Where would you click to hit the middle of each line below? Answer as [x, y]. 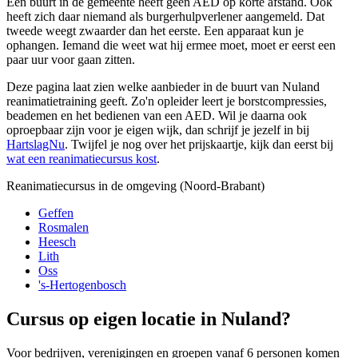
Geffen [56, 213]
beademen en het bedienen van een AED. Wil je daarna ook [157, 115]
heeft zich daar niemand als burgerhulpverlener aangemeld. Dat [165, 16]
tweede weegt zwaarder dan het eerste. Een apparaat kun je [155, 30]
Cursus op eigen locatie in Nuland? [149, 318]
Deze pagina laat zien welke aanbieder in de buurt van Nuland [163, 86]
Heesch [57, 241]
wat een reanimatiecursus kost [82, 158]
